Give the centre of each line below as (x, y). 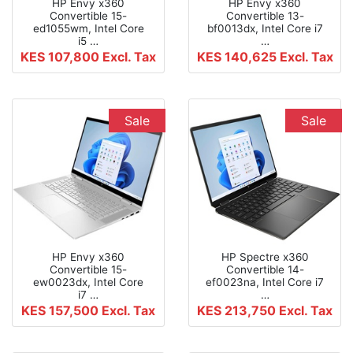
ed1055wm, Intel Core (88, 28)
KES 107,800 (61, 56)
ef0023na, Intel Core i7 (265, 282)
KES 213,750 (238, 310)
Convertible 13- (265, 15)
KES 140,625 (238, 56)
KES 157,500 (61, 310)
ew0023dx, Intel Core (88, 282)
